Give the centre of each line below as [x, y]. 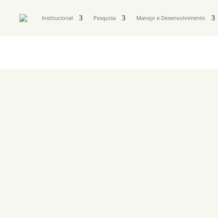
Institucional [58, 18]
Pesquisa [105, 18]
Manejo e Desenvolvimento [171, 18]
